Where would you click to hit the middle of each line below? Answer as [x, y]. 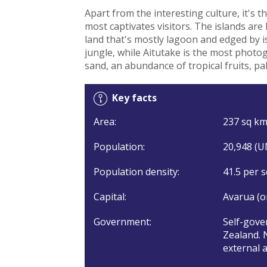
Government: [122, 221]
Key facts [134, 97]
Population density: [136, 171]
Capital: [110, 196]
